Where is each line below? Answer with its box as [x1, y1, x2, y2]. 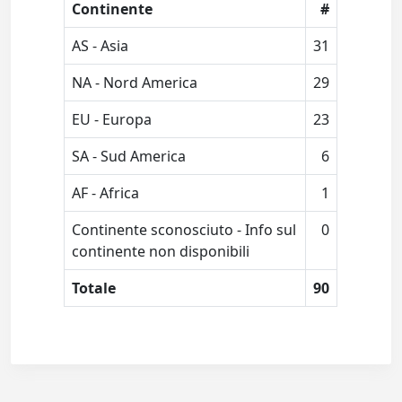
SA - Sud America [72, 146, 187, 167]
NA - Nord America [72, 73, 198, 93]
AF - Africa [72, 183, 140, 204]
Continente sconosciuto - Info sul [72, 220, 297, 240]
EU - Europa [72, 109, 153, 130]
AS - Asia [72, 36, 129, 57]
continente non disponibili [72, 241, 250, 262]
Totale [72, 278, 117, 299]
